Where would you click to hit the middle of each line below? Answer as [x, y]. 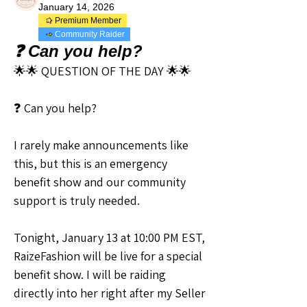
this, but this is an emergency [90, 164]
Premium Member [88, 21]
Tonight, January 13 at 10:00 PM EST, [109, 238]
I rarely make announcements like [101, 145]
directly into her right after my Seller [110, 293]
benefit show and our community [100, 182]
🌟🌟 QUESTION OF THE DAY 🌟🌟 [102, 71]
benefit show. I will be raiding [90, 275]
